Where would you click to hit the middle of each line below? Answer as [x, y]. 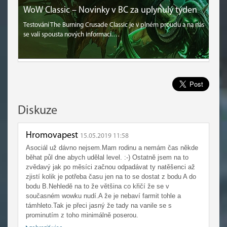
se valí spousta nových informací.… [71, 34]
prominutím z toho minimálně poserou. [82, 215]
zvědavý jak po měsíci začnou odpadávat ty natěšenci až [110, 167]
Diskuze [37, 111]
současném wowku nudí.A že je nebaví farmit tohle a [103, 196]
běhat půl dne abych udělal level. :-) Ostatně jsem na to [107, 157]
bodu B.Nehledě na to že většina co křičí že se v [98, 186]
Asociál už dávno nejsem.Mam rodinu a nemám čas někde [112, 147]
